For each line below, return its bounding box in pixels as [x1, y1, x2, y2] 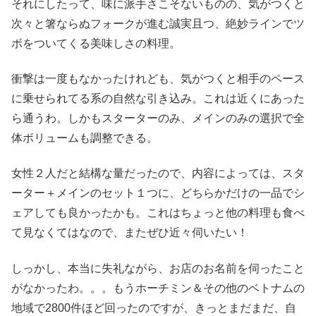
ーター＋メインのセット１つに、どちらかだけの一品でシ [11, 187, 305, 200]
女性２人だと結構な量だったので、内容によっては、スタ [11, 167, 305, 180]
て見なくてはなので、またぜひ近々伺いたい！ [11, 226, 248, 239]
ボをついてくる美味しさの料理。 [11, 37, 181, 49]
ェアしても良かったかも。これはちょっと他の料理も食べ [11, 207, 305, 219]
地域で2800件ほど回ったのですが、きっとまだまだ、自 [11, 301, 296, 314]
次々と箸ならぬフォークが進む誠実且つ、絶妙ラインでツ [11, 17, 305, 30]
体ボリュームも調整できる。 [11, 132, 158, 145]
